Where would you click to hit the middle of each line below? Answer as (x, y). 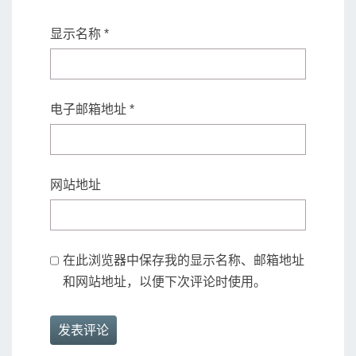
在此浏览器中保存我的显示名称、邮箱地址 (183, 261)
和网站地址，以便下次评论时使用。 (164, 282)
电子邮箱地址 (90, 110)
